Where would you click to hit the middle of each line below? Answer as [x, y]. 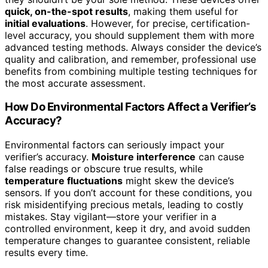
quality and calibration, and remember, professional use [130, 59]
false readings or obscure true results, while [104, 169]
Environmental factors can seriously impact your [115, 145]
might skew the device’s [178, 181]
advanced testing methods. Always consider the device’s [133, 47]
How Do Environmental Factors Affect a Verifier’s [131, 107]
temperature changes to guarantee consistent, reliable [127, 241]
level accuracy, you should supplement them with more [130, 35]
